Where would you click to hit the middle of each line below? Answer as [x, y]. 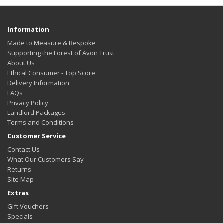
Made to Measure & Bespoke [52, 43]
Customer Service [37, 136]
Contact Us [24, 150]
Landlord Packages [36, 113]
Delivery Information [38, 83]
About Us [21, 63]
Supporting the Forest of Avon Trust [61, 53]
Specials [20, 216]
